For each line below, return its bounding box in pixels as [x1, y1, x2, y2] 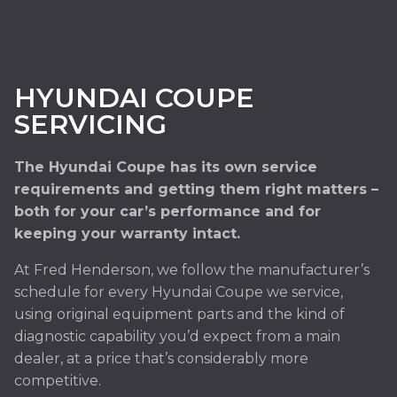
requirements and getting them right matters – [14, 181, 378, 198]
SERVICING [14, 108, 167, 141]
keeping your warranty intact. [14, 225, 240, 242]
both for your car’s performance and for [14, 203, 321, 220]
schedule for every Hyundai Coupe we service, [14, 284, 343, 300]
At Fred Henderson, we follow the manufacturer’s [14, 261, 370, 278]
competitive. [14, 372, 101, 389]
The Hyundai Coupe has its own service [14, 159, 317, 175]
